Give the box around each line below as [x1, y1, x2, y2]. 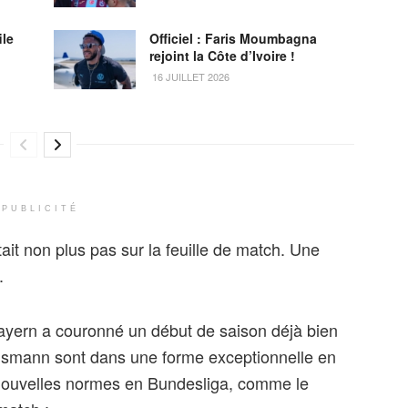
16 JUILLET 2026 [149, 69, 229, 85]
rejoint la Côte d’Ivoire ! [149, 46, 295, 66]
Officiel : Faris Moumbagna [149, 29, 317, 48]
